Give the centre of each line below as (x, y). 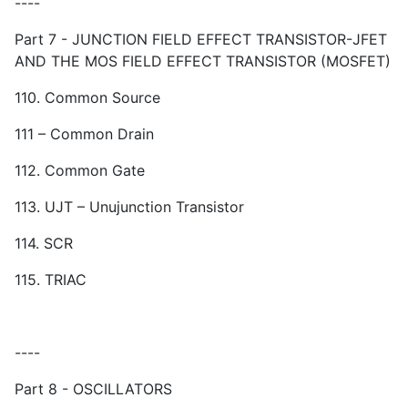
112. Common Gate (80, 171)
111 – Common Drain (84, 134)
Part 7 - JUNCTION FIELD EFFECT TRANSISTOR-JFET (201, 40)
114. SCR (44, 244)
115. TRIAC (51, 280)
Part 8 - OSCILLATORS (93, 389)
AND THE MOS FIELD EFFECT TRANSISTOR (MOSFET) (203, 61)
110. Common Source (87, 98)
